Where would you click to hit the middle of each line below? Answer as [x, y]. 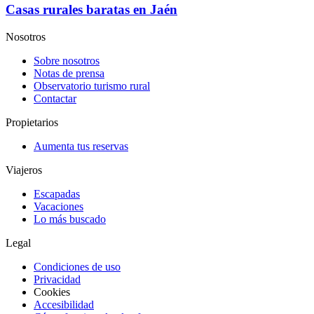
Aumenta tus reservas [81, 146]
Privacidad [57, 280]
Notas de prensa [69, 74]
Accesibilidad [64, 305]
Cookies [52, 292]
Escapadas [57, 194]
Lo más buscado [70, 219]
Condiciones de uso [77, 267]
